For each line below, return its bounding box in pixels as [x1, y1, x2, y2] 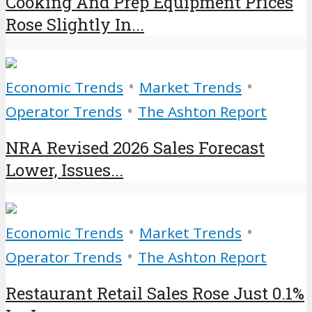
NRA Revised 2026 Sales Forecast [6, 136, 265, 159]
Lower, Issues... [6, 158, 123, 181]
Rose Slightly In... [6, 13, 144, 36]
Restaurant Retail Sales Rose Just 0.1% [6, 281, 304, 304]
